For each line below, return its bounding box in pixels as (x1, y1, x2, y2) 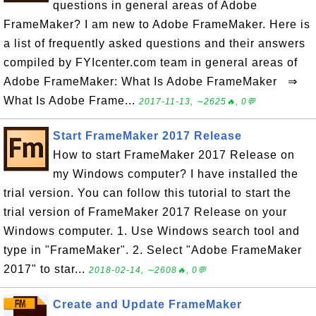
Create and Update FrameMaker (53, 298, 242, 311)
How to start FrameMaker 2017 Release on (53, 149, 295, 162)
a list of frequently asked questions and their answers (4, 37, 305, 50)
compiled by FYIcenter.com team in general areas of (4, 56, 298, 69)
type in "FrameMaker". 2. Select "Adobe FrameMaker (4, 244, 302, 257)
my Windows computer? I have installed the (53, 168, 298, 181)
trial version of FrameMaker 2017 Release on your (4, 206, 287, 219)
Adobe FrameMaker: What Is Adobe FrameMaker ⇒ (4, 75, 298, 88)
